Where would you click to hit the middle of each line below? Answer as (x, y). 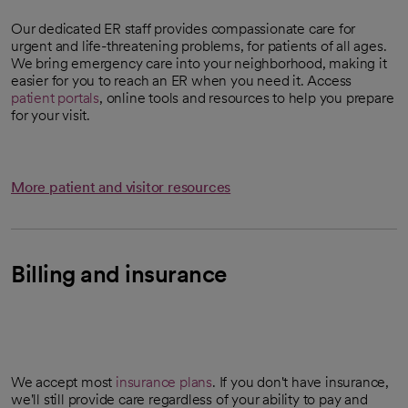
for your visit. (51, 116)
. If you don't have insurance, (301, 382)
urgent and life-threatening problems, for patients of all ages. (199, 46)
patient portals (56, 98)
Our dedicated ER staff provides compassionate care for (184, 29)
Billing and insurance (119, 274)
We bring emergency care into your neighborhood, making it (199, 64)
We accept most (64, 382)
